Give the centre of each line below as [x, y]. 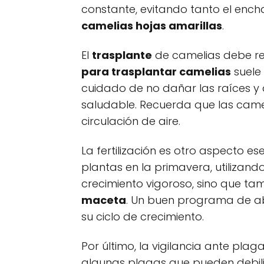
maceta [104, 200]
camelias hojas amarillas [152, 26]
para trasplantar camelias [156, 72]
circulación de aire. [131, 121]
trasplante [122, 55]
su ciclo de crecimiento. [143, 217]
